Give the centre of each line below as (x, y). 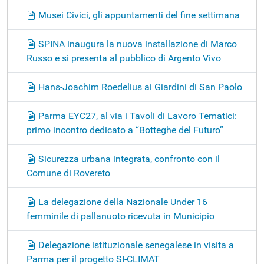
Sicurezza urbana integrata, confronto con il (128, 159)
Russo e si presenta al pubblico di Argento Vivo (124, 58)
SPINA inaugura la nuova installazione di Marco (136, 44)
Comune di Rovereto (68, 173)
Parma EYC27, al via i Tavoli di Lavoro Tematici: (136, 115)
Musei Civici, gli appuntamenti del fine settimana (138, 15)
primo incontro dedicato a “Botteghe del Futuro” (125, 130)
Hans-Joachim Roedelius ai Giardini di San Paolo (139, 87)
